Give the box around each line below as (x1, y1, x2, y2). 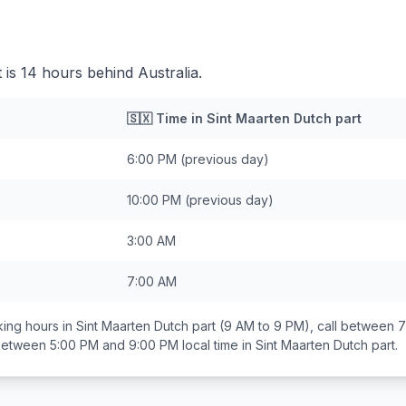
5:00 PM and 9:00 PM (50, 337, 179, 353)
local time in (179, 337, 256, 353)
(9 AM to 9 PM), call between (216, 318, 398, 333)
